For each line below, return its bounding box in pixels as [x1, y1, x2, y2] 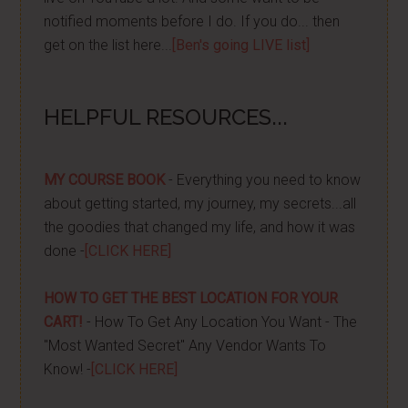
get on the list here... [44, 36, 173, 54]
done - [44, 242, 86, 260]
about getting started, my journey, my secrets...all [44, 195, 357, 212]
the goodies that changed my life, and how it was [44, 219, 356, 236]
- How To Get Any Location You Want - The [83, 313, 358, 331]
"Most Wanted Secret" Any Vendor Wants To [44, 337, 327, 354]
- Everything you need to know [165, 171, 362, 189]
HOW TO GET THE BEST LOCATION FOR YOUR [44, 290, 339, 307]
